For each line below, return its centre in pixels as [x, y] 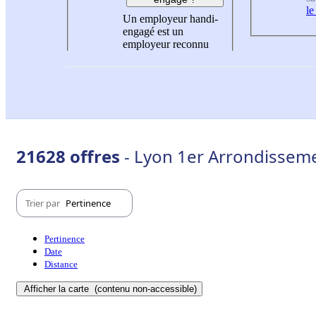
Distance [61, 265]
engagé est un [153, 31]
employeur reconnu [166, 44]
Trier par [44, 203]
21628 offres [70, 157]
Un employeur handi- [170, 18]
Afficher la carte [58, 289]
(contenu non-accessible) [144, 289]
